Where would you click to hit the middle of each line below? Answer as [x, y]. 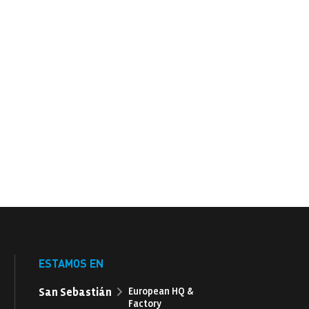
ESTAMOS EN [71, 263]
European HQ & [161, 292]
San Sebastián [76, 292]
